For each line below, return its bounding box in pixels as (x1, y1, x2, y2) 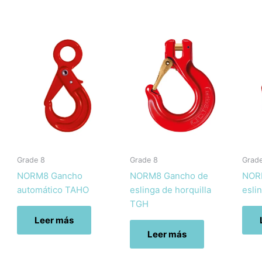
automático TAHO (17, 184, 89, 195)
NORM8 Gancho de (129, 170, 208, 181)
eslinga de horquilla (129, 184, 211, 195)
